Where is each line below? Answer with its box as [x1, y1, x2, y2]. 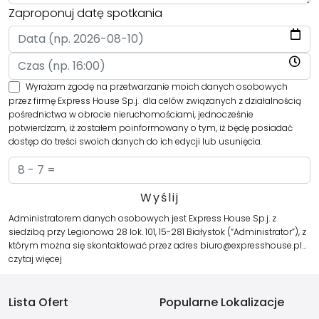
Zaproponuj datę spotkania [9, 5, 162, 22]
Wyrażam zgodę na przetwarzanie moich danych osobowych [26, 80, 288, 93]
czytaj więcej [9, 253, 62, 266]
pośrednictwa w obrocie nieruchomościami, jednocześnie [9, 108, 253, 121]
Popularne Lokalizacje [159, 294, 284, 311]
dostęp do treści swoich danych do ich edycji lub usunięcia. [9, 135, 262, 148]
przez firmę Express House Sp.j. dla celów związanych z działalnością [9, 95, 301, 108]
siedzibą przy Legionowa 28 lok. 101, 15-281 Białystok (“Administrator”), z [9, 226, 306, 239]
